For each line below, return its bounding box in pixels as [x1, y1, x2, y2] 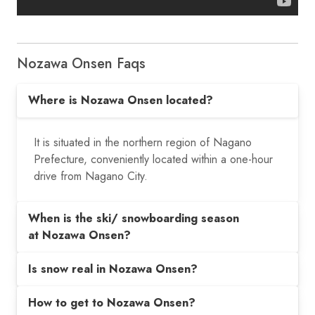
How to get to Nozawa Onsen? [28, 294, 195, 311]
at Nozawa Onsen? [28, 226, 131, 243]
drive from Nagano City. [34, 167, 148, 184]
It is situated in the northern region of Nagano [34, 134, 252, 150]
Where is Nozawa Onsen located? [28, 91, 213, 108]
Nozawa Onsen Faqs [17, 53, 146, 74]
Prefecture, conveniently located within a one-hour [34, 150, 273, 167]
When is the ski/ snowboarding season [28, 210, 239, 226]
